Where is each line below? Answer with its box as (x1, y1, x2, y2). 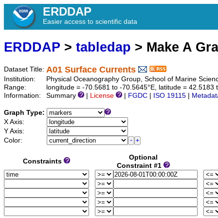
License (90, 92, 114, 100)
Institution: (4, 75, 37, 83)
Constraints (23, 158, 64, 165)
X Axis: (4, 118, 26, 126)
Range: (4, 84, 28, 91)
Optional (129, 154, 158, 162)
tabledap (76, 39, 131, 55)
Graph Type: (4, 109, 47, 117)
